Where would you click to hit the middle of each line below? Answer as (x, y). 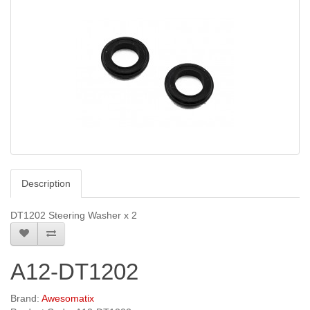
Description (46, 184)
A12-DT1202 (74, 272)
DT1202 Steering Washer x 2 (74, 216)
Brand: (26, 299)
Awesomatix (68, 299)
